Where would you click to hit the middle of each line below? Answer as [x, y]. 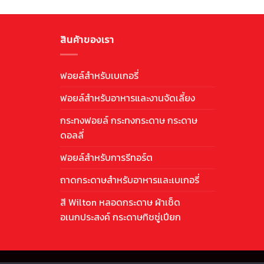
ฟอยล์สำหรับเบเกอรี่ [99, 75]
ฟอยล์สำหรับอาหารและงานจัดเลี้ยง [128, 98]
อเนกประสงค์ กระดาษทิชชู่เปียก [121, 217]
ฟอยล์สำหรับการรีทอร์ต [106, 157]
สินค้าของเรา [87, 39]
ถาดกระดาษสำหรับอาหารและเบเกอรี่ [130, 179]
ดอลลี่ [72, 135]
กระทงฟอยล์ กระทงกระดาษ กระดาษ [129, 120]
